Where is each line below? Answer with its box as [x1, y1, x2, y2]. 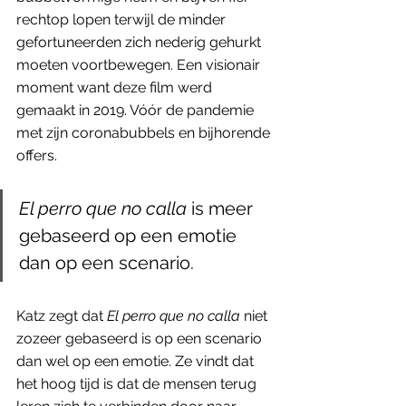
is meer [187, 197, 257, 219]
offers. [16, 146, 61, 164]
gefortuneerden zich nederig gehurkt [16, 33, 265, 51]
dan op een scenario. [19, 251, 194, 274]
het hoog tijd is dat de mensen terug [16, 374, 260, 392]
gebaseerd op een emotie [19, 224, 241, 246]
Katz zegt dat [16, 306, 107, 324]
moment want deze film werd [16, 78, 216, 96]
